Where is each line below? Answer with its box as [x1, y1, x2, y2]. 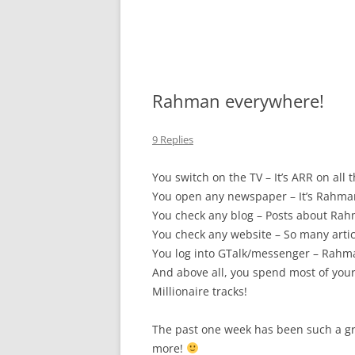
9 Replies [152, 132, 193, 147]
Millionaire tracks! [152, 284, 247, 299]
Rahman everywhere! [152, 89, 324, 113]
